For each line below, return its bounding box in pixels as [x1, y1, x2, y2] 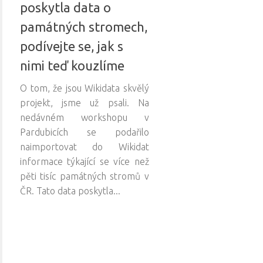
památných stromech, [20, 19, 148, 34]
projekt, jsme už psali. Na [20, 97, 149, 108]
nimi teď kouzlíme [20, 58, 124, 73]
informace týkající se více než [20, 156, 149, 167]
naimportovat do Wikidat [20, 141, 149, 152]
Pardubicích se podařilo [20, 126, 149, 137]
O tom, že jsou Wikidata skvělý [20, 82, 149, 93]
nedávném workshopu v [20, 112, 149, 123]
